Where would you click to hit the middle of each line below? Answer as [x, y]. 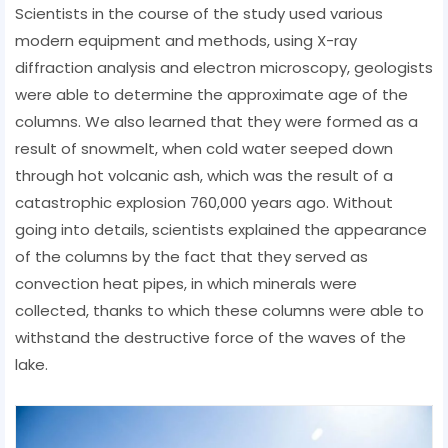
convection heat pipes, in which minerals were [186, 283]
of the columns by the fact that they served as [191, 256]
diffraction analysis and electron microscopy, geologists [224, 67]
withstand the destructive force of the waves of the [210, 337]
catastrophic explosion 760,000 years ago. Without [204, 202]
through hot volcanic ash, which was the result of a [204, 175]
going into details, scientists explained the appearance [221, 229]
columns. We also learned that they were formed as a [216, 121]
